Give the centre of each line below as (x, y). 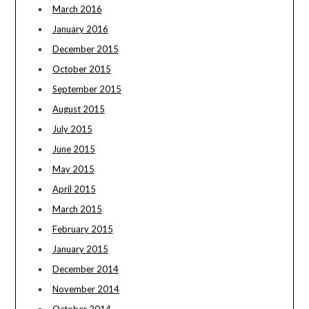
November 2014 (86, 289)
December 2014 (85, 269)
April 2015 (74, 189)
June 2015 (73, 149)
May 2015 (73, 169)
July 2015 (72, 129)
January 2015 (80, 249)
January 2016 (80, 29)
